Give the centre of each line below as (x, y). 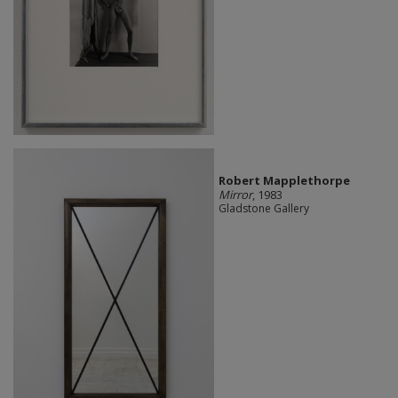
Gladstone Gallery (263, 209)
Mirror (235, 195)
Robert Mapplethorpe (284, 181)
